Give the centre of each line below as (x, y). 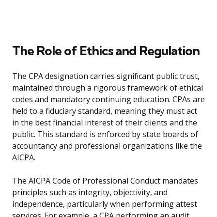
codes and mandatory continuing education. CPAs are (108, 100)
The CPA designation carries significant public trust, (106, 76)
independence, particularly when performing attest (105, 204)
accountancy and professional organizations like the (107, 146)
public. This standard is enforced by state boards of (105, 134)
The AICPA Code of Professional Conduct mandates (105, 181)
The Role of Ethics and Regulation (106, 51)
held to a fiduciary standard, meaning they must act (105, 111)
